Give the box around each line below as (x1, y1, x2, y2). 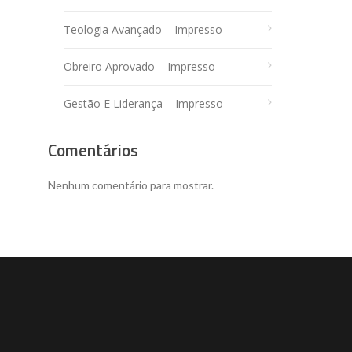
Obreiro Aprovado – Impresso (64, 59, 215, 75)
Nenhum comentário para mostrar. (48, 178, 214, 192)
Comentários (48, 137, 138, 163)
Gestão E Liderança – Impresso (64, 96, 223, 112)
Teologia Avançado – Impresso (64, 22, 222, 38)
